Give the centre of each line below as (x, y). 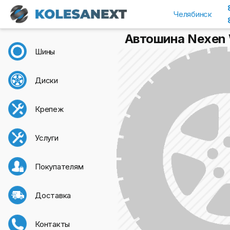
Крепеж (49, 109)
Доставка (53, 195)
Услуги (47, 138)
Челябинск (193, 14)
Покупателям (59, 166)
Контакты (53, 224)
